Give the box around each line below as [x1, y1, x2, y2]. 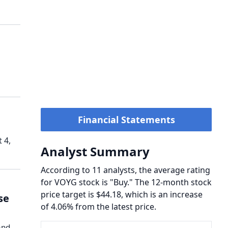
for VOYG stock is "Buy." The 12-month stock [41, 177, 212, 188]
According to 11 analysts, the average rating [41, 164, 210, 176]
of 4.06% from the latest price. [41, 201, 156, 212]
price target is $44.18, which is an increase [41, 189, 203, 200]
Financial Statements [77, 113, 175, 126]
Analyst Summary [41, 143, 150, 160]
